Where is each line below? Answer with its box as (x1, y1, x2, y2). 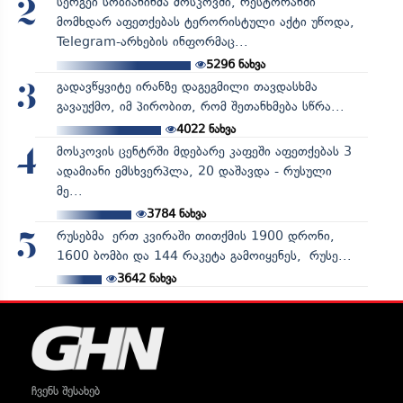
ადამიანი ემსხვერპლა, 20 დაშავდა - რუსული (56, 163, 332, 179)
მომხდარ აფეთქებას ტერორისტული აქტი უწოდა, (56, 13, 354, 30)
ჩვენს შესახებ (31, 383, 100, 398)
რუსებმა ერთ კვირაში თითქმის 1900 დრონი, (56, 228, 335, 244)
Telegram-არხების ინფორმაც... (56, 33, 248, 49)
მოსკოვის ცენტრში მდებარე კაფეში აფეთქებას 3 (56, 143, 352, 159)
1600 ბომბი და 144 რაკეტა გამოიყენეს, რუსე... (56, 247, 352, 264)
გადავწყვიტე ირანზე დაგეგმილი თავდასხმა (56, 78, 318, 94)
